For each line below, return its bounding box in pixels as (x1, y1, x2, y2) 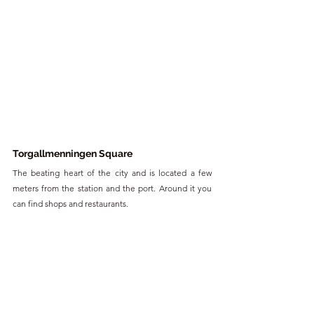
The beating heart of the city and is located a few (13, 168, 212, 179)
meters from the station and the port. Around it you (13, 183, 212, 194)
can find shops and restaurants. (13, 198, 128, 210)
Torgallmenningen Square (13, 148, 132, 160)
